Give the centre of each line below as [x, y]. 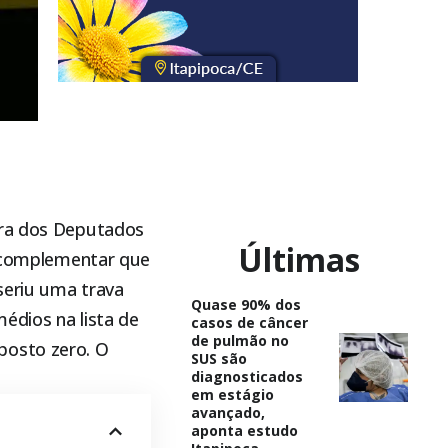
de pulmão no [239, 340]
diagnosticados [246, 376]
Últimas [299, 259]
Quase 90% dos [245, 304]
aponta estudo [244, 430]
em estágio [232, 394]
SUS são [218, 358]
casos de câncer [249, 322]
